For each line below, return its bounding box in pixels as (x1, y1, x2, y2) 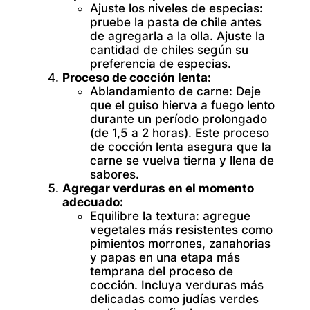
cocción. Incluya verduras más (90, 277, 264, 292)
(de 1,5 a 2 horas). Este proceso (90, 125, 269, 140)
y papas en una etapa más (90, 250, 240, 264)
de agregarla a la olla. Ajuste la (90, 28, 265, 43)
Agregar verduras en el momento (62, 181, 254, 195)
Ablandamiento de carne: (90, 84, 232, 98)
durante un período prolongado (90, 111, 267, 126)
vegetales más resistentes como (90, 222, 273, 237)
